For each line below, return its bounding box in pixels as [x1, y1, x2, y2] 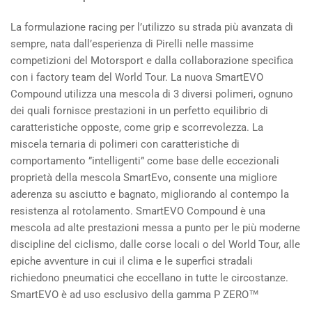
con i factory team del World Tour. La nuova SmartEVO [10, 71, 263, 84]
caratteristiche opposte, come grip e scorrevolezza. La [10, 121, 263, 134]
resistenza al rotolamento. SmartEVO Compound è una [10, 205, 265, 218]
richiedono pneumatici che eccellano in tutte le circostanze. [10, 272, 288, 285]
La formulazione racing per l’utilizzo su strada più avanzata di [10, 21, 293, 34]
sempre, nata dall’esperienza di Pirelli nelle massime [10, 38, 253, 51]
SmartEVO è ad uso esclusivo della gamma [10, 288, 211, 302]
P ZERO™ [214, 288, 259, 302]
